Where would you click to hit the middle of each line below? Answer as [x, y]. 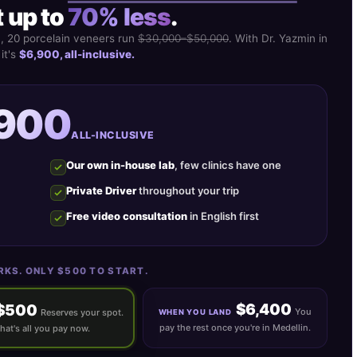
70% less [119, 17]
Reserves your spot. [82, 312]
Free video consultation [127, 216]
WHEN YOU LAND [195, 312]
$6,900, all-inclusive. [77, 55]
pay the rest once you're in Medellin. [235, 328]
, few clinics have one [228, 165]
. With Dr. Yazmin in [278, 39]
